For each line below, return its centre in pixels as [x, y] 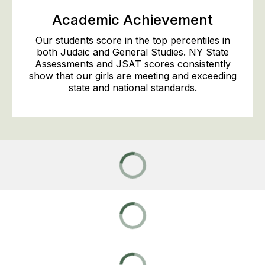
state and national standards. [132, 87]
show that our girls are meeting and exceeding [132, 75]
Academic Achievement [132, 20]
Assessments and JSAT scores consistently [132, 64]
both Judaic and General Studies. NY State [132, 52]
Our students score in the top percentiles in [132, 40]
